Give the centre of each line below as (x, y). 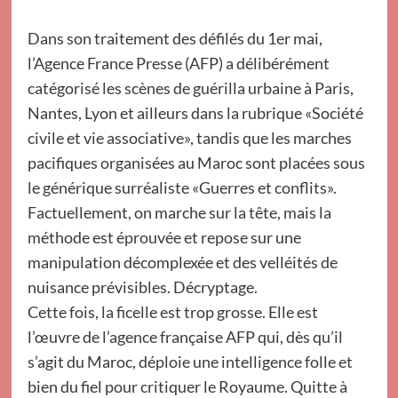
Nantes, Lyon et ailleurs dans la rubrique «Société (195, 113)
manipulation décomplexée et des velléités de (182, 262)
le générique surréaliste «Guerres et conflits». (182, 187)
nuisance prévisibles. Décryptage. (142, 287)
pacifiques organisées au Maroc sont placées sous (196, 163)
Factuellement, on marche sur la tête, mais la (179, 212)
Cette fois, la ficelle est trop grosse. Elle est (172, 312)
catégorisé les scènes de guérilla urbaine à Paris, (190, 88)
